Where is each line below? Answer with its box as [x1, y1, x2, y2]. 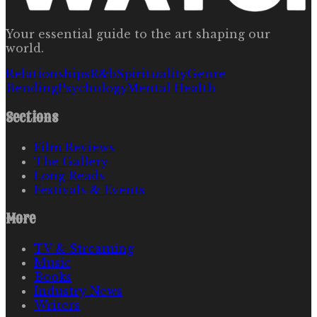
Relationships [6, 67, 90, 81]
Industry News [34, 284, 122, 299]
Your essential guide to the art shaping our [6, 27, 270, 42]
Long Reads [34, 168, 105, 183]
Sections [6, 108, 58, 127]
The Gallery [34, 154, 108, 168]
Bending [6, 81, 58, 96]
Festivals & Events [34, 182, 145, 197]
